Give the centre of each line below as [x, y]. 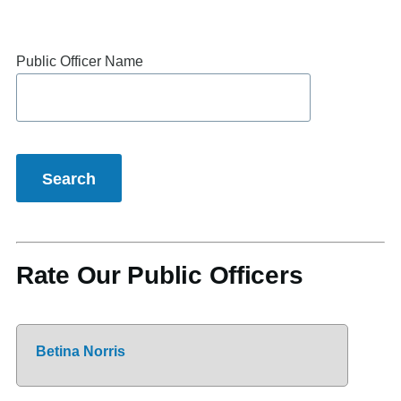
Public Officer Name [80, 61]
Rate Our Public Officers [160, 275]
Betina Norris [80, 351]
